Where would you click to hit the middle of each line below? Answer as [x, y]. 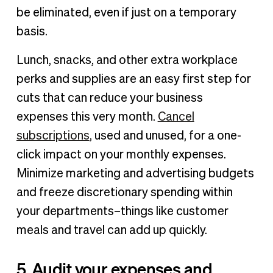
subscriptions [53, 136]
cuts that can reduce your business [109, 98]
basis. [32, 32]
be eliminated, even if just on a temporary [126, 13]
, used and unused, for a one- [165, 136]
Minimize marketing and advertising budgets [135, 174]
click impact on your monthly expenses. [121, 155]
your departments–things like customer [122, 212]
